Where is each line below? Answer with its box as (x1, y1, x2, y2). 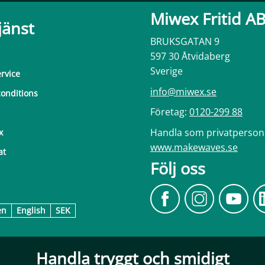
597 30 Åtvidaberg (150, 50, 230, 63)
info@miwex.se (150, 85, 216, 98)
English (17, 205, 46, 216)
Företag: (150, 105, 189, 119)
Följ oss (150, 157, 205, 179)
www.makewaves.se (150, 140, 238, 154)
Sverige (150, 64, 183, 78)
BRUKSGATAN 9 (150, 35, 219, 49)
